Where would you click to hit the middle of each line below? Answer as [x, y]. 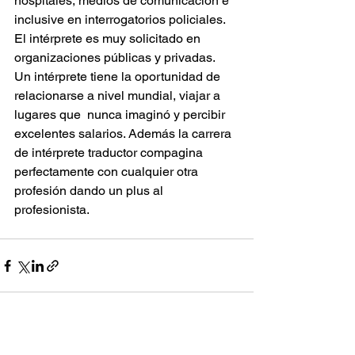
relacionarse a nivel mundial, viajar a [119, 96]
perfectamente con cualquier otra [108, 172]
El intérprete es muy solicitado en [109, 39]
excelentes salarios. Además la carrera [124, 134]
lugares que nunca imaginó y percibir [121, 115]
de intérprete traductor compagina [110, 153]
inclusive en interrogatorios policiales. [123, 20]
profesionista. [52, 210]
